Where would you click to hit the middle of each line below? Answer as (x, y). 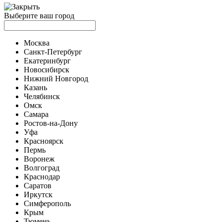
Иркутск (38, 194)
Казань (35, 87)
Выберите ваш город (39, 16)
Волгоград (42, 168)
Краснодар (42, 177)
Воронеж (39, 159)
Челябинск (42, 96)
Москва (37, 43)
